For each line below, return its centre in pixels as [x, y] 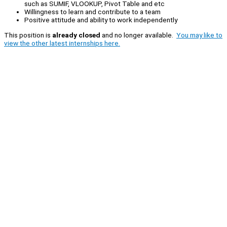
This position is [28, 35]
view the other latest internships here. [62, 43]
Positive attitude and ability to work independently [101, 20]
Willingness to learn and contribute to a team [92, 12]
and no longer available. [138, 35]
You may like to [199, 35]
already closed [76, 35]
